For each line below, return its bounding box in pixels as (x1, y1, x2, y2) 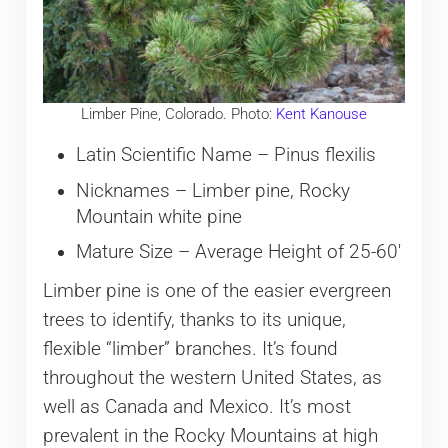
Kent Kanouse (275, 105, 367, 124)
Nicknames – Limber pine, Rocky (75, 179, 350, 202)
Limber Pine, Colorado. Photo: (80, 105, 276, 124)
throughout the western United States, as (42, 366, 382, 389)
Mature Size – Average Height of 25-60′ (75, 240, 401, 263)
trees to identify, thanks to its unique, (42, 308, 346, 331)
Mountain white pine (75, 205, 242, 228)
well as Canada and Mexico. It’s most (42, 395, 351, 418)
